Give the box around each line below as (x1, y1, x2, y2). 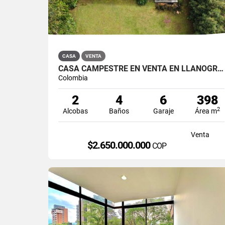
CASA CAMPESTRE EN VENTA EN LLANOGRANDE (217, 63, 223, 73)
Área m (194, 106, 217, 115)
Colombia (58, 73, 88, 82)
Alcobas (62, 106, 88, 115)
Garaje (153, 106, 174, 115)
